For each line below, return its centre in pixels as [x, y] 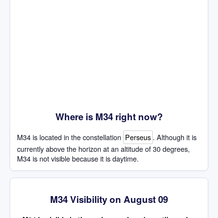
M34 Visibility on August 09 [109, 199]
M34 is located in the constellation [70, 137]
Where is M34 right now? [109, 116]
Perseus [138, 137]
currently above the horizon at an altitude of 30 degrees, [103, 149]
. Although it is [175, 137]
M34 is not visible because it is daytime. [78, 159]
